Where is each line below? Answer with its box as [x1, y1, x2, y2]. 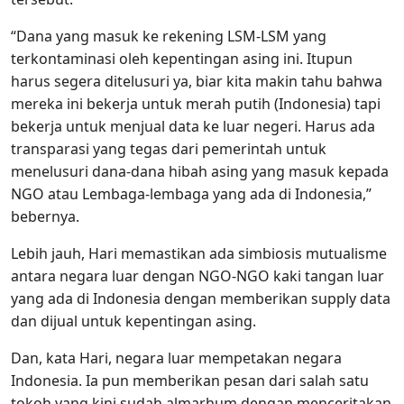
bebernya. [11, 207, 79, 227]
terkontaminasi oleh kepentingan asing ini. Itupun [11, 49, 353, 69]
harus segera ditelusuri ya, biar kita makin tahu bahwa [11, 71, 382, 92]
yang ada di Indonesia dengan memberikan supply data [11, 289, 390, 309]
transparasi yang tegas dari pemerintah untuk [11, 139, 326, 160]
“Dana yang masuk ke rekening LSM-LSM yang [11, 26, 326, 47]
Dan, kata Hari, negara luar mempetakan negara [11, 348, 342, 369]
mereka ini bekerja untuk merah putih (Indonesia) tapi [11, 94, 381, 115]
